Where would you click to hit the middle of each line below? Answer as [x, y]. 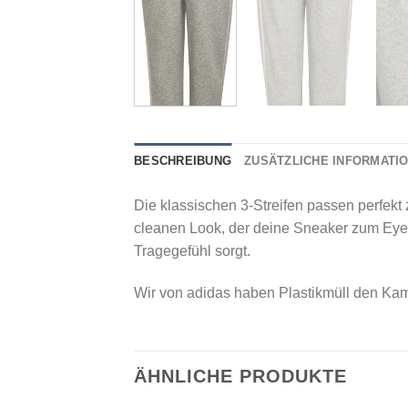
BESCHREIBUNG [183, 161]
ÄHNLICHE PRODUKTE [240, 376]
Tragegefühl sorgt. [192, 251]
